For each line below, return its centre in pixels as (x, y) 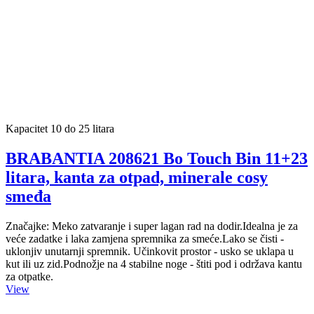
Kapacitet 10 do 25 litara (60, 129)
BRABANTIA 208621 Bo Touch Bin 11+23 (157, 159)
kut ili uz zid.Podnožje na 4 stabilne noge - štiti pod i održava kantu (154, 264)
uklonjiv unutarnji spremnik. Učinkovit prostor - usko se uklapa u (150, 252)
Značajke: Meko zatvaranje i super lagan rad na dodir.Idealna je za (152, 226)
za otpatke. (29, 277)
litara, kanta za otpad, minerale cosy (137, 178)
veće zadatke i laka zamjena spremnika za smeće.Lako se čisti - (145, 239)
